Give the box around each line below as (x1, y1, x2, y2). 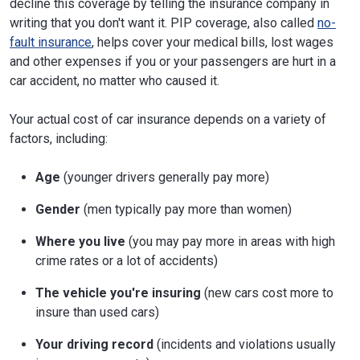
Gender (35, 202, 80, 217)
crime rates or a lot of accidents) (35, 253, 218, 268)
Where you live (35, 234, 125, 249)
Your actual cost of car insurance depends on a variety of (10, 112, 326, 127)
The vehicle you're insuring (35, 285, 201, 301)
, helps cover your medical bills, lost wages (92, 35, 333, 50)
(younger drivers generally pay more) (60, 170, 269, 185)
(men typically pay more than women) (80, 202, 292, 217)
